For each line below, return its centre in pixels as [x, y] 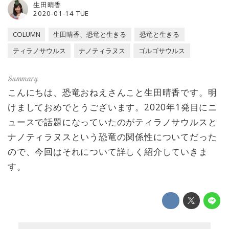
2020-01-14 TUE [61, 13]
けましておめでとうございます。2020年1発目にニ [112, 107]
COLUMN [26, 35]
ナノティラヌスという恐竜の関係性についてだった [112, 136]
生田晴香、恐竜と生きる [90, 35]
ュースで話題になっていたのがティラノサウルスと [112, 121]
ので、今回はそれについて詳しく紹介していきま [108, 151]
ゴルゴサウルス [162, 51]
